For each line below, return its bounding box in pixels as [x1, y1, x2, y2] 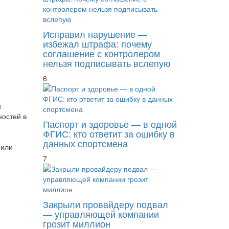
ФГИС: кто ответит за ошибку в [42, 126, 175, 140]
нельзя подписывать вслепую [42, 56, 171, 70]
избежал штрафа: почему [42, 36, 152, 50]
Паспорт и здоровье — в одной [42, 117, 177, 130]
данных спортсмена [42, 136, 128, 150]
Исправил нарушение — [42, 27, 147, 40]
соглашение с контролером [42, 46, 160, 60]
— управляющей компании [42, 207, 159, 220]
